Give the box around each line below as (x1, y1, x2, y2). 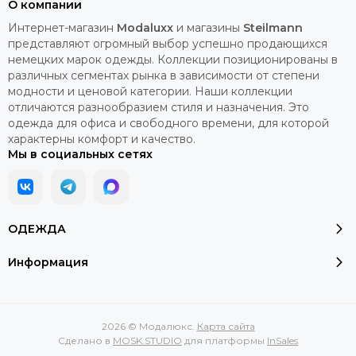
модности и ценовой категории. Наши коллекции (8, 84, 292, 99)
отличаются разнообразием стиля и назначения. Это (8, 100, 309, 115)
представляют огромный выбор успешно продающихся (8, 37, 327, 52)
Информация (8, 255, 88, 270)
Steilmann (243, 21, 303, 36)
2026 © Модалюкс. (101, 320, 197, 333)
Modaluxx (117, 21, 173, 36)
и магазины (173, 21, 243, 36)
